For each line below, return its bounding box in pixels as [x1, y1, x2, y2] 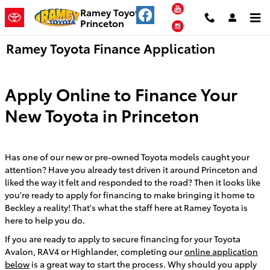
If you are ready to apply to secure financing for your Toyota [5, 232, 240, 245]
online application [184, 245, 258, 257]
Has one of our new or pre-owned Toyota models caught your [5, 150, 250, 163]
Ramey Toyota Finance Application [6, 39, 215, 57]
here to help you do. [5, 213, 85, 226]
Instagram [184, 17, 231, 31]
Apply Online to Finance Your [5, 81, 237, 105]
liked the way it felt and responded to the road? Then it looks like [5, 175, 260, 188]
